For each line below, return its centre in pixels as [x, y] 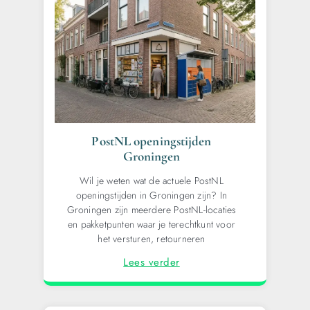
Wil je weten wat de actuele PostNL [152, 181]
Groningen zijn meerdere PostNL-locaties [152, 210]
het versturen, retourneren [152, 239]
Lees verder [152, 263]
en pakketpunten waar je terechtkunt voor [152, 225]
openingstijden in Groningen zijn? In [152, 195]
